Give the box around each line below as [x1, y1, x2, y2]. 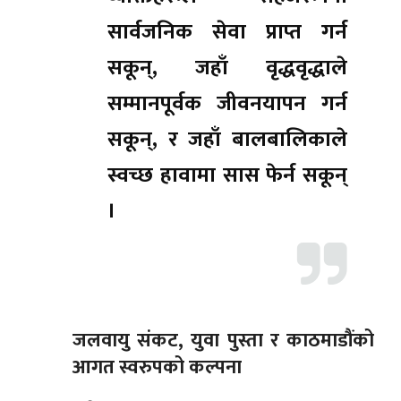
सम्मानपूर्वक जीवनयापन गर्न [107, 86, 347, 123]
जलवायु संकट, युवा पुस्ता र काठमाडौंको [72, 324, 375, 358]
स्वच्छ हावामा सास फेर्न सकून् [107, 158, 347, 194]
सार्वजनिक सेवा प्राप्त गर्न [107, 14, 347, 51]
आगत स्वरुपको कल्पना [72, 351, 242, 385]
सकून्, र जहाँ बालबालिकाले [107, 122, 347, 158]
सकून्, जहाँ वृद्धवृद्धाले [107, 50, 347, 87]
